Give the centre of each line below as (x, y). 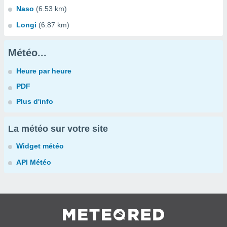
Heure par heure (44, 71)
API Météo (34, 162)
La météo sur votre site (58, 129)
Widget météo (40, 146)
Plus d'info (35, 101)
